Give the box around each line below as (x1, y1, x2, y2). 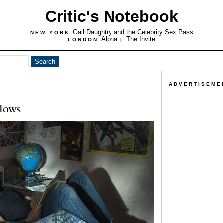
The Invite (126, 35, 155, 43)
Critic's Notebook (45, 7, 178, 25)
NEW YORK (30, 30, 73, 35)
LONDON (68, 37, 101, 42)
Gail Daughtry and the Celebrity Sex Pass (72, 28, 193, 36)
